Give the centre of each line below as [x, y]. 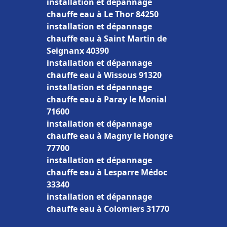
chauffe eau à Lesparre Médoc [107, 172]
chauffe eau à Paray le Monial [107, 99]
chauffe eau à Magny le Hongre [110, 136]
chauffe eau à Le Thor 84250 [103, 14]
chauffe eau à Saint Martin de [107, 39]
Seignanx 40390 [78, 51]
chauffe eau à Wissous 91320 [104, 75]
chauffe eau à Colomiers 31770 [108, 209]
